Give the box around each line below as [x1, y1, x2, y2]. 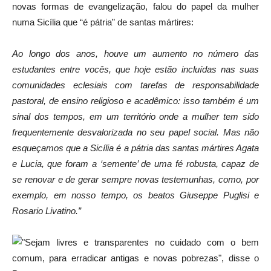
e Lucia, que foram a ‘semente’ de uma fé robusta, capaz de [12, 158, 259, 169]
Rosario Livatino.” [12, 205, 81, 216]
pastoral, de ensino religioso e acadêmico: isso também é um [12, 95, 259, 106]
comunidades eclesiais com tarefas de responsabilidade [12, 79, 259, 90]
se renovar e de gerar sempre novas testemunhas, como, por [12, 174, 259, 184]
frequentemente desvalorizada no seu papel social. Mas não [12, 126, 259, 137]
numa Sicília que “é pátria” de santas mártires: [12, 16, 194, 27]
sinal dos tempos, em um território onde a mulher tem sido [12, 111, 259, 122]
